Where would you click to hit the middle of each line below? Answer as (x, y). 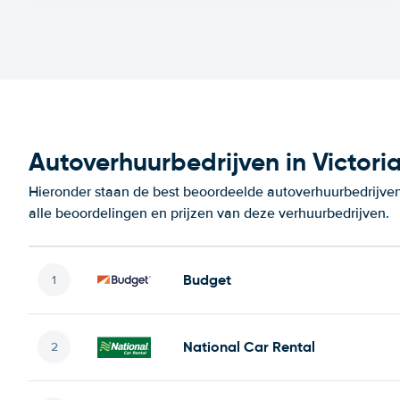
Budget (207, 279)
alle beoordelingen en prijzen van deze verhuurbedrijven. (209, 213)
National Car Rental (249, 346)
